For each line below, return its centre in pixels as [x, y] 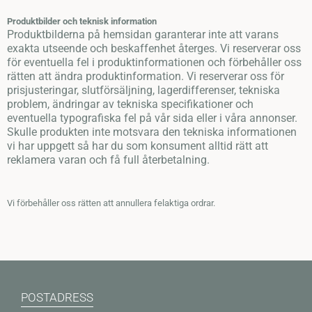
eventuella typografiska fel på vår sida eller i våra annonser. [152, 118]
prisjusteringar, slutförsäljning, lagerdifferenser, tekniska [143, 91]
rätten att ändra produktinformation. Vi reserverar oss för [146, 77]
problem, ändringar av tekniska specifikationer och [130, 104]
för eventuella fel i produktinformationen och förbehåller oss [154, 63]
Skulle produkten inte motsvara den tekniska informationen [152, 132]
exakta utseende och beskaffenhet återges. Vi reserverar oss [154, 49]
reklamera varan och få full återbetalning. [108, 160]
